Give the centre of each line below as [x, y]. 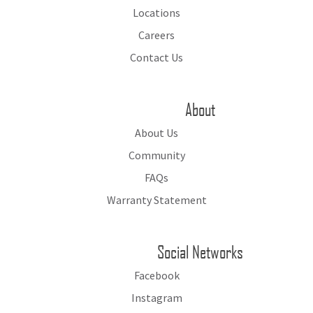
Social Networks [200, 251]
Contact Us [156, 57]
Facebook [156, 275]
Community [156, 155]
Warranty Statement [156, 199]
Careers [156, 35]
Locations [156, 12]
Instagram [156, 297]
